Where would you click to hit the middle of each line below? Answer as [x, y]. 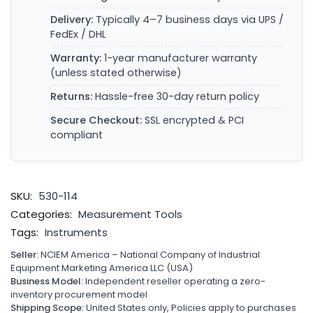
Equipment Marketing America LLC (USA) [102, 268]
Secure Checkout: [96, 120]
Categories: [41, 214]
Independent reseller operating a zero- [174, 281]
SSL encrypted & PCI [193, 120]
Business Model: [47, 281]
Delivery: [72, 20]
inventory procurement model [79, 294]
